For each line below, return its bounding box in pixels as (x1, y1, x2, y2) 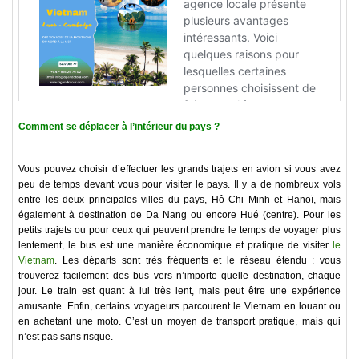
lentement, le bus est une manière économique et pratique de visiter (18, 240, 333, 252)
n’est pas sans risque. (18, 331, 113, 343)
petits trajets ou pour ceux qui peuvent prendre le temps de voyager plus (18, 224, 341, 236)
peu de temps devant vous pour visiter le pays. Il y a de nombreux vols (18, 179, 341, 191)
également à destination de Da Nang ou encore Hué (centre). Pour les (18, 209, 341, 221)
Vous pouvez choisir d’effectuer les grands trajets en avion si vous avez (18, 163, 341, 175)
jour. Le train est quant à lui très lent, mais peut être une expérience (18, 285, 341, 297)
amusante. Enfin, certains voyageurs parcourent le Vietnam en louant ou (18, 301, 341, 313)
